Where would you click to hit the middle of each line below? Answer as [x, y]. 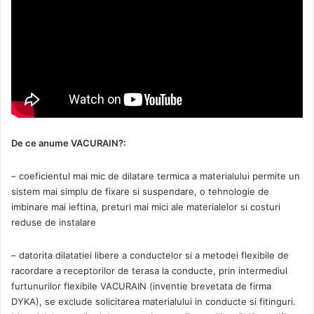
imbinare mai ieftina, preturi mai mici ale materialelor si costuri [146, 206]
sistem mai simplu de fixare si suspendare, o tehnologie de [140, 191]
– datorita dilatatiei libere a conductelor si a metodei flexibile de [150, 255]
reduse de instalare [54, 222]
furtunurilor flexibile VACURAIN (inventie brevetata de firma [141, 286]
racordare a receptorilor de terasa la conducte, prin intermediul [149, 270]
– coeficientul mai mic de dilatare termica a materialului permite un [156, 176]
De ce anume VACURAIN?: [69, 143]
